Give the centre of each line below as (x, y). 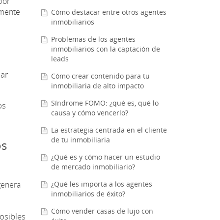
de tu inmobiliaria (80, 140)
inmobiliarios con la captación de (105, 49)
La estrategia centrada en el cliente (109, 130)
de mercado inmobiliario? (93, 167)
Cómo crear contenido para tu (100, 76)
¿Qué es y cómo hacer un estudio (105, 157)
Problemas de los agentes (93, 39)
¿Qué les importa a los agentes (101, 184)
